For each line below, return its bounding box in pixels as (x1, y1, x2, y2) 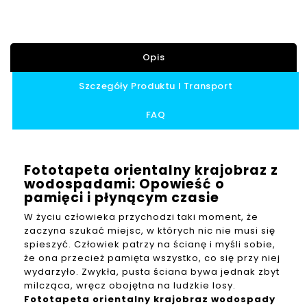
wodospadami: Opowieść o (24, 175, 225, 194)
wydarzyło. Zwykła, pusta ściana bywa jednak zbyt (24, 265, 280, 279)
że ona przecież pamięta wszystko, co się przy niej (24, 251, 280, 265)
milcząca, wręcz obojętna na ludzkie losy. (24, 279, 236, 293)
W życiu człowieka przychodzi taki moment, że (24, 210, 258, 224)
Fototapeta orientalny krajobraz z (24, 161, 278, 180)
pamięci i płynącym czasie (24, 188, 219, 208)
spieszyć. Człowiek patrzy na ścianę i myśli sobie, (24, 238, 275, 251)
